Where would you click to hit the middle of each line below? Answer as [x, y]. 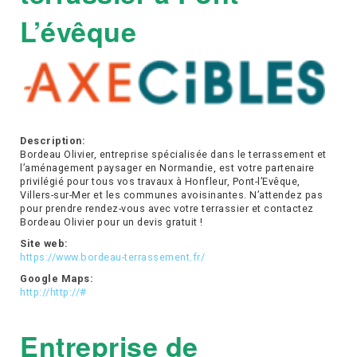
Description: [53, 140]
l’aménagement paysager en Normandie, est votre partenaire [167, 167]
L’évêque [78, 31]
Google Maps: [57, 278]
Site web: [44, 243]
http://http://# [53, 292]
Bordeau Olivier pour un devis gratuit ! [112, 222]
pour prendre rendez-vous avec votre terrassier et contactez [167, 208]
